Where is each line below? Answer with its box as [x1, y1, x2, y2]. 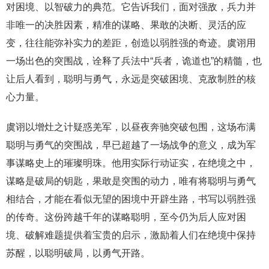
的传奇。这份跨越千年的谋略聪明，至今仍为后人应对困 [6, 211, 246, 222]
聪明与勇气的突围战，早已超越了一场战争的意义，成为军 [6, 139, 256, 150]
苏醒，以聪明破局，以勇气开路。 [6, 247, 150, 258]
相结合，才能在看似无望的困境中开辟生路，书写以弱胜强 [6, 193, 256, 204]
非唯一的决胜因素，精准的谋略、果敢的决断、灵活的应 [6, 19, 246, 30]
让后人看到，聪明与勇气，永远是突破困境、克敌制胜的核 [6, 73, 256, 84]
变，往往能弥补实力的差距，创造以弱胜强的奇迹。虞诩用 [6, 37, 256, 48]
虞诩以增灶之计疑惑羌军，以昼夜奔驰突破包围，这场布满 [6, 121, 256, 132]
